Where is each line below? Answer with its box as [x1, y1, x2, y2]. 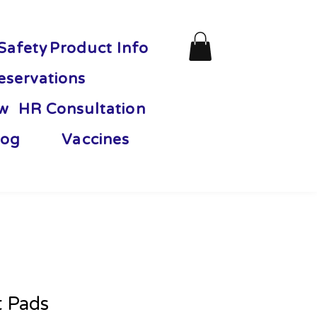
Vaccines [62, 131, 129, 149]
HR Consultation [18, 100, 146, 118]
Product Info [49, 40, 149, 57]
